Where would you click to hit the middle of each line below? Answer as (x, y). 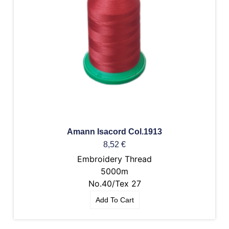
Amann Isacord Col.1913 (114, 131)
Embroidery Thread (114, 159)
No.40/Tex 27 (114, 183)
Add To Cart (114, 200)
